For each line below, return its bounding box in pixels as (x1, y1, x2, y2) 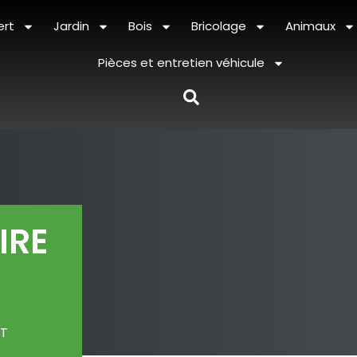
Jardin (53, 18, 89, 34)
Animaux (284, 18, 335, 34)
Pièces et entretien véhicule (97, 54, 265, 71)
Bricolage (190, 18, 246, 34)
